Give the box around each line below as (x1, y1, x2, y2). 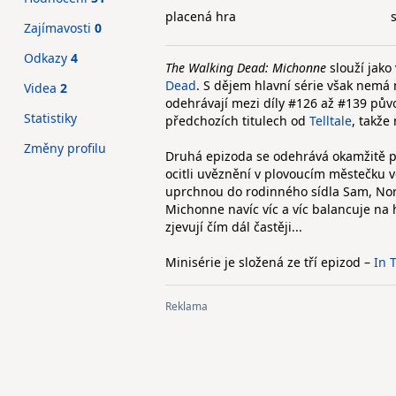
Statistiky (24, 110, 77, 126)
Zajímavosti (24, 19, 95, 36)
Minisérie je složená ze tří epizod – (165, 254, 374, 270)
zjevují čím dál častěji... (165, 218, 302, 235)
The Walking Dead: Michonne (165, 59, 326, 76)
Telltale (309, 112, 352, 129)
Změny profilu (24, 140, 106, 156)
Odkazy (24, 49, 71, 66)
